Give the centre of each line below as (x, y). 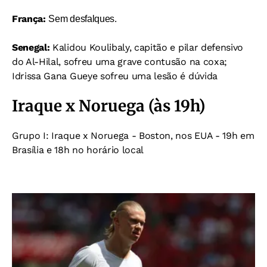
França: (30, 19)
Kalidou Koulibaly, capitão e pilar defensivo (147, 48)
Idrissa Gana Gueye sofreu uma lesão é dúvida (115, 76)
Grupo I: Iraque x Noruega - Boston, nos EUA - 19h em (133, 136)
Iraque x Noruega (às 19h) (108, 106)
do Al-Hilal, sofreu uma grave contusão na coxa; (119, 62)
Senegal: (31, 48)
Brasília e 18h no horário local (78, 150)
